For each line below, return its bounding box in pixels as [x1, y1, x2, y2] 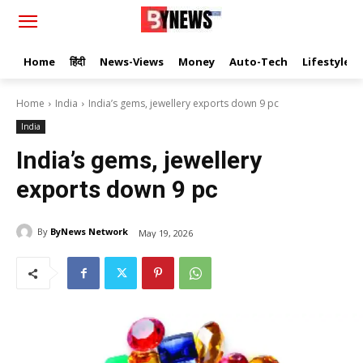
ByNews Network [50, 225, 128, 237]
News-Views [100, 54, 164, 69]
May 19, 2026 [139, 226, 193, 239]
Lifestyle [302, 54, 350, 69]
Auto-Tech [229, 54, 288, 69]
